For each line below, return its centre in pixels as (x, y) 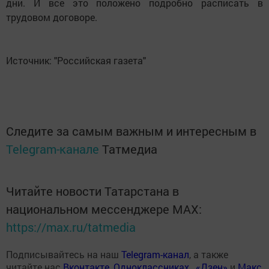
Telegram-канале (53, 149)
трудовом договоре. (52, 17)
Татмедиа (130, 149)
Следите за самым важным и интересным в (131, 131)
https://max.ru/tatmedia (71, 227)
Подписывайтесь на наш (64, 255)
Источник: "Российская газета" (76, 61)
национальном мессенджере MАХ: (104, 209)
